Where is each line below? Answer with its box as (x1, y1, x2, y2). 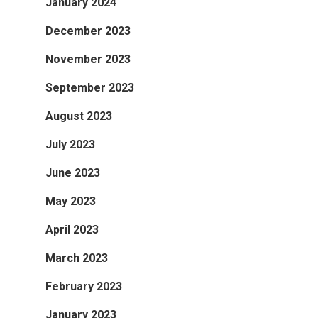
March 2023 (45, 251, 108, 265)
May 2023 (45, 194, 96, 208)
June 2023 (45, 165, 100, 180)
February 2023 (45, 279, 122, 293)
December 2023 (45, 23, 131, 38)
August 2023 (45, 109, 112, 123)
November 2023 (45, 52, 131, 66)
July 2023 (45, 137, 95, 151)
